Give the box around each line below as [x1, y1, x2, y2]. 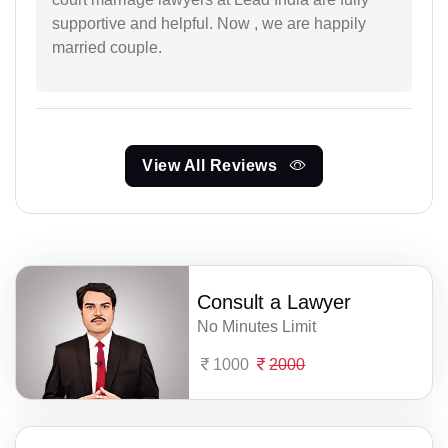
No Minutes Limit [197, 318, 317, 336]
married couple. [52, 39, 162, 56]
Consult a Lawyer [197, 291, 352, 314]
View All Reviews [142, 157, 282, 174]
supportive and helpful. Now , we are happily [52, 15, 366, 32]
